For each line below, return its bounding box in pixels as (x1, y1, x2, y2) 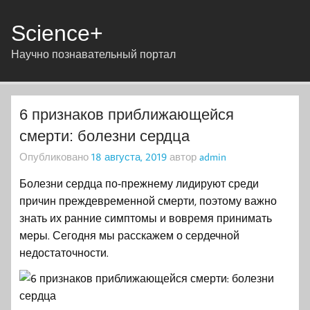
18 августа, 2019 (91, 149, 167, 164)
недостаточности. (19, 245, 109, 259)
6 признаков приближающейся (19, 106, 234, 124)
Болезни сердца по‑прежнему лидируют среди (19, 176, 259, 190)
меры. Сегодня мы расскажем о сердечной (19, 228, 239, 242)
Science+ (11, 21, 103, 46)
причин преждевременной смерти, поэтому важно (19, 193, 277, 208)
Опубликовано (19, 149, 91, 164)
